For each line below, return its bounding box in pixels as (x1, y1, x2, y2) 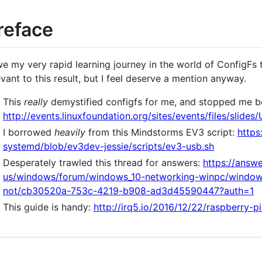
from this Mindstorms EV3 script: (85, 126, 237, 138)
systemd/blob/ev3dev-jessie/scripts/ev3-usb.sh (3, 140, 214, 152)
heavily (54, 126, 85, 138)
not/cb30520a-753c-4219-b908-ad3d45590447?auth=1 (3, 184, 254, 196)
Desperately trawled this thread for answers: (3, 156, 203, 168)
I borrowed (3, 126, 54, 138)
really (24, 95, 48, 108)
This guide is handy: (3, 201, 94, 213)
